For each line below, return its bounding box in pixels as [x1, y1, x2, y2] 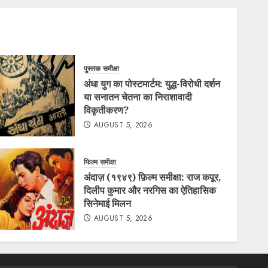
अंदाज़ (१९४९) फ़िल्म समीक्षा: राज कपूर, [84, 170, 222, 184]
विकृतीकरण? [84, 103, 129, 117]
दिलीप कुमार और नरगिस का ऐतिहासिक [84, 183, 217, 197]
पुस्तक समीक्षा [84, 63, 120, 74]
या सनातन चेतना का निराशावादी [84, 90, 193, 103]
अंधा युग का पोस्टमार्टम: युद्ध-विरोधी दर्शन [84, 77, 221, 90]
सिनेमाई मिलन [84, 196, 132, 210]
